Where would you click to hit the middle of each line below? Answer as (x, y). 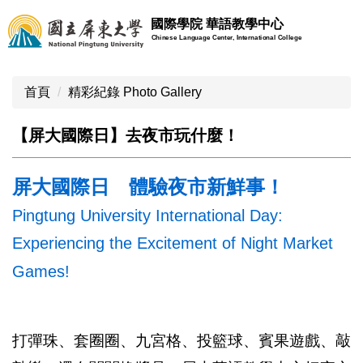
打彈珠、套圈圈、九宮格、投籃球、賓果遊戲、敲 (181, 341)
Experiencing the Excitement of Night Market (173, 243)
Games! (41, 271)
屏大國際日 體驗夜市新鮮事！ (148, 187)
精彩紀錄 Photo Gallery (135, 92)
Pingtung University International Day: (147, 216)
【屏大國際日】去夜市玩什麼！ (126, 135)
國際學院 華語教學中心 (219, 24)
